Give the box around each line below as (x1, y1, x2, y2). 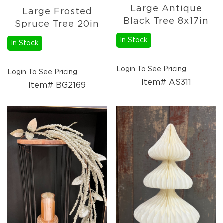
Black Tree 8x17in (123, 16, 209, 26)
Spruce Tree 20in (15, 19, 99, 29)
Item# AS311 (141, 78, 191, 86)
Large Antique (130, 4, 202, 13)
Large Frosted (22, 7, 92, 16)
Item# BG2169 (28, 81, 86, 89)
